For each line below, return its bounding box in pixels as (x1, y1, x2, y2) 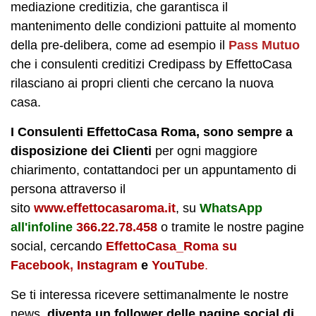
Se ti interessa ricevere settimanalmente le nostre (11, 287, 288, 302)
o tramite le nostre (161, 219, 266, 234)
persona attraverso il (11, 181, 126, 196)
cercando (50, 238, 106, 253)
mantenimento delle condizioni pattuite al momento (11, 18, 296, 33)
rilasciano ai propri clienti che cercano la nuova (11, 75, 274, 90)
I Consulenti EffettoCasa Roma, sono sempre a (11, 124, 293, 139)
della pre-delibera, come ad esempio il (11, 37, 229, 52)
